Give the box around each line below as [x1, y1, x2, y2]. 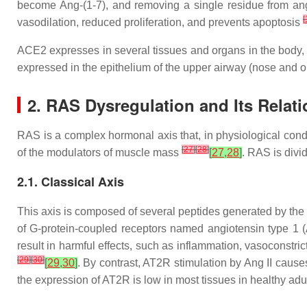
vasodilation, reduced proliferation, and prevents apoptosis [17, 16, 303, 28]
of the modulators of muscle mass [17, 147, 182, 158]
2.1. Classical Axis [17, 173, 124, 191]
